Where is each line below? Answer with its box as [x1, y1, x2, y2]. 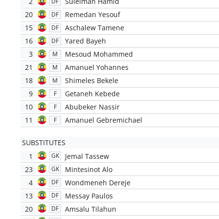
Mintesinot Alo [65, 164, 112, 174]
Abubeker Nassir [65, 102, 120, 112]
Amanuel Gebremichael [65, 115, 142, 125]
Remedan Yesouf [65, 10, 120, 20]
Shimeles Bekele [65, 76, 118, 86]
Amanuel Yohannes [65, 63, 129, 72]
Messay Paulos [65, 191, 113, 200]
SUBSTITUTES [22, 138, 66, 148]
